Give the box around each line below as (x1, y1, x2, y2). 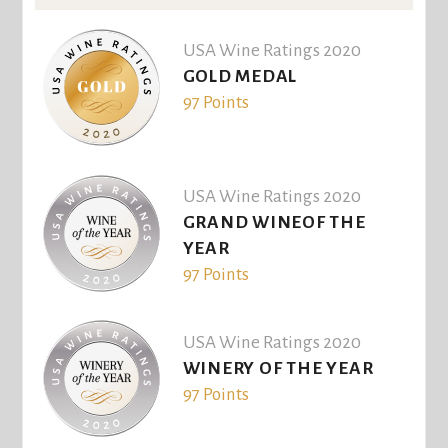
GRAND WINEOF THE (182, 213, 366, 233)
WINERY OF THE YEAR (182, 358, 374, 378)
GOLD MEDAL (182, 67, 298, 87)
